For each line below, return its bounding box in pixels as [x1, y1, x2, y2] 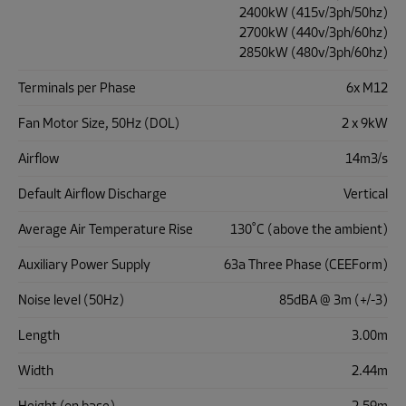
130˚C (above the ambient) [230, 220, 388, 238]
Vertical [343, 185, 388, 203]
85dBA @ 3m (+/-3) [279, 291, 388, 309]
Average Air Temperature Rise [18, 220, 193, 238]
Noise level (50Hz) [18, 291, 124, 309]
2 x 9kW [342, 114, 388, 132]
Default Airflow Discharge [18, 185, 167, 203]
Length [18, 326, 60, 344]
